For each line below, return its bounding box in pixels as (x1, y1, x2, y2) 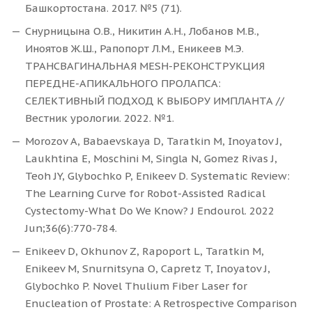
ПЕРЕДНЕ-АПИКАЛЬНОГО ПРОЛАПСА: (25, 77, 221, 91)
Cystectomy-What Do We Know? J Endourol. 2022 (25, 204, 274, 218)
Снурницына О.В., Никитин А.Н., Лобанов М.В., (25, 24, 259, 38)
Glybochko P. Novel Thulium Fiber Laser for (25, 279, 247, 293)
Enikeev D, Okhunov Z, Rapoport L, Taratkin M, (25, 244, 264, 258)
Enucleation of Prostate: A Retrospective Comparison (25, 297, 297, 311)
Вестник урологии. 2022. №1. (25, 111, 174, 125)
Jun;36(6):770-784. (25, 221, 117, 235)
